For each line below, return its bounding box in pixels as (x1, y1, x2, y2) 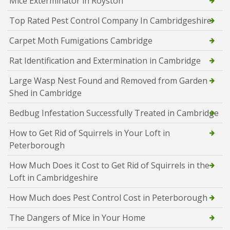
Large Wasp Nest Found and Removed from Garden (9, 74, 207, 86)
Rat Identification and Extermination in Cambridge (9, 54, 201, 66)
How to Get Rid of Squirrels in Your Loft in (9, 127, 170, 139)
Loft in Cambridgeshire (9, 171, 98, 183)
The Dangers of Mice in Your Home (9, 212, 145, 223)
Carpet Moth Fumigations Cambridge (9, 34, 152, 46)
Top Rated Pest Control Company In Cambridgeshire (9, 14, 212, 26)
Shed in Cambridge (9, 87, 82, 99)
